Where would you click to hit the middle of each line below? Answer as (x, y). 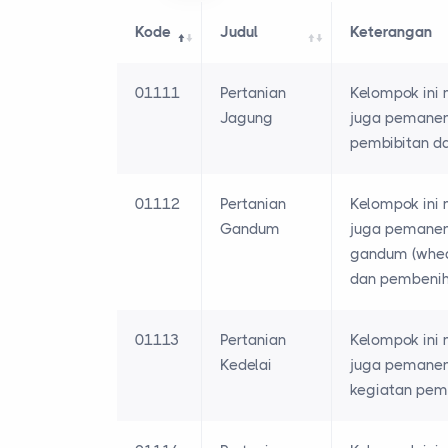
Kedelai (246, 365)
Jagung (246, 118)
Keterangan (391, 32)
